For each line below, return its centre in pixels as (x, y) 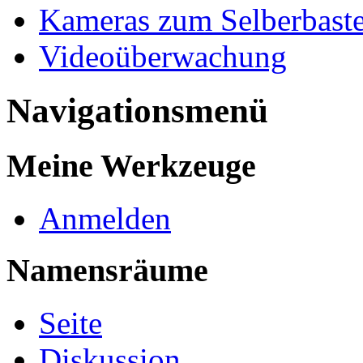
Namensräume (107, 271)
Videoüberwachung (163, 57)
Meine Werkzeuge (131, 165)
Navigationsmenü (137, 110)
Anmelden (105, 218)
